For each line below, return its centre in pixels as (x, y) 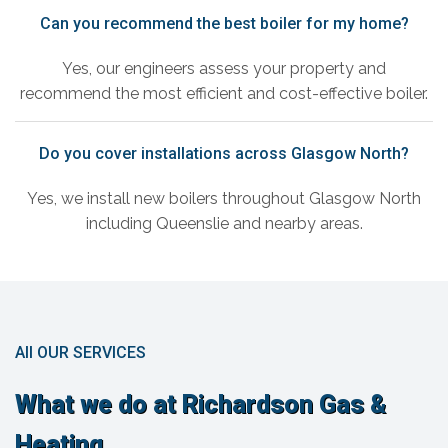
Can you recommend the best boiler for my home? (224, 24)
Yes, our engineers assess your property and (224, 69)
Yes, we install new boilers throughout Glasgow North (224, 199)
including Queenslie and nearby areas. (224, 224)
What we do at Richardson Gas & (200, 405)
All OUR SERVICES (80, 353)
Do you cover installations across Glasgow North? (224, 154)
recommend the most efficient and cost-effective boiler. (224, 94)
